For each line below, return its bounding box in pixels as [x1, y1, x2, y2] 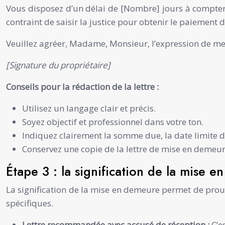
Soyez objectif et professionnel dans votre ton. [22, 116, 203, 128]
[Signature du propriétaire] [6, 59, 110, 71]
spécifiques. [6, 197, 53, 209]
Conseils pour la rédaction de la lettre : [6, 80, 159, 92]
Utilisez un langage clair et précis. [22, 102, 156, 114]
